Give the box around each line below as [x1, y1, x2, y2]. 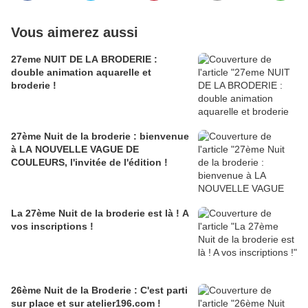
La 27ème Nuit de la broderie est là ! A [11, 208, 189, 219]
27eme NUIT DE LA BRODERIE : [11, 54, 157, 65]
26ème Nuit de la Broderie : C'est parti [11, 285, 188, 296]
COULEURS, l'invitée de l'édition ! [11, 157, 168, 168]
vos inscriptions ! [11, 221, 93, 232]
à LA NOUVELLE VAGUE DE [11, 144, 139, 155]
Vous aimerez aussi [11, 25, 138, 41]
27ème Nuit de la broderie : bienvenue [11, 131, 189, 142]
